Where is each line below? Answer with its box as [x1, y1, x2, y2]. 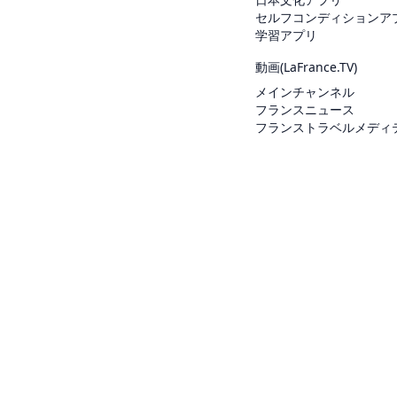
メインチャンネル [255, 83, 354, 101]
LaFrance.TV [284, 58, 354, 76]
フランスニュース [255, 101, 354, 119]
